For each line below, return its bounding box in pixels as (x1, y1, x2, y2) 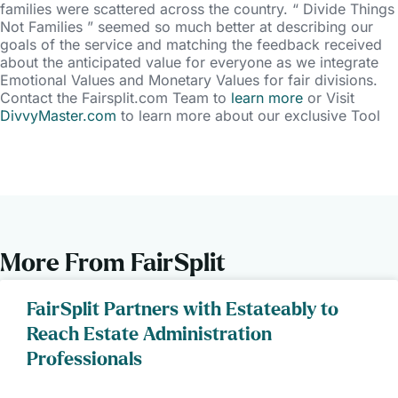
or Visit (303, 89, 354, 107)
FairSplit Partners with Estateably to (27, 300, 338, 320)
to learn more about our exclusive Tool (116, 107, 380, 125)
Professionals (27, 350, 142, 370)
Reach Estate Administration (27, 325, 272, 345)
